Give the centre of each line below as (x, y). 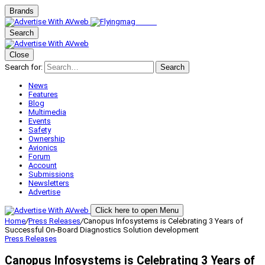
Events (40, 121)
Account (43, 165)
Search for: (24, 67)
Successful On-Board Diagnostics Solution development (102, 230)
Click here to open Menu (137, 210)
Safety (40, 130)
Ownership (47, 139)
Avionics (43, 148)
